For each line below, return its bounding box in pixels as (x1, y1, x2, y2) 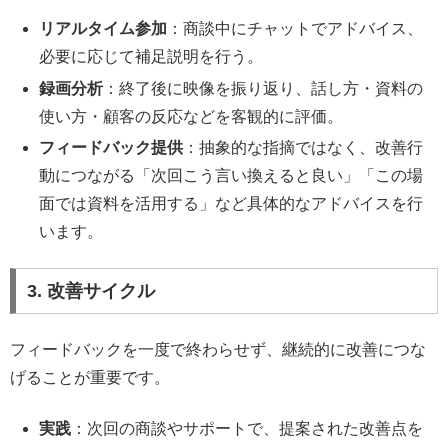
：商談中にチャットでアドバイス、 (167, 20, 424, 38)
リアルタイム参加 (39, 20, 168, 38)
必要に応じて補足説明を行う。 (39, 48, 264, 66)
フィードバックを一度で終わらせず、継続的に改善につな (10, 341, 426, 359)
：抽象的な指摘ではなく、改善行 (183, 138, 424, 156)
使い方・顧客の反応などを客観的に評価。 (39, 107, 344, 125)
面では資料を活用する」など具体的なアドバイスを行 (39, 194, 424, 212)
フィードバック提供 (39, 138, 184, 156)
